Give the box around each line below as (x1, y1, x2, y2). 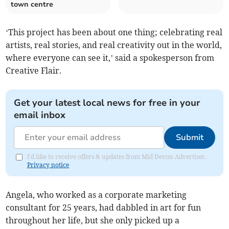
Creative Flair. (6, 65, 62, 76)
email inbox (14, 109, 66, 122)
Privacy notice (27, 161, 70, 169)
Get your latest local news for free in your (14, 97, 201, 109)
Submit (175, 132, 203, 144)
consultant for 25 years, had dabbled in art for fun (6, 202, 201, 213)
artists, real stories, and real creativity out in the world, (6, 40, 222, 51)
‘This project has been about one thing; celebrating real (6, 27, 223, 38)
